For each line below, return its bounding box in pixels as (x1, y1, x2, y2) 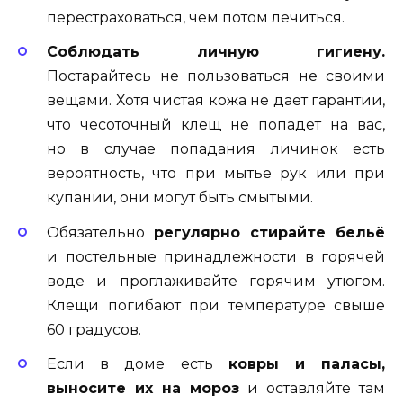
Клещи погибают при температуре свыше (47, 296, 385, 314)
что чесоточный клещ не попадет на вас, (47, 116, 385, 134)
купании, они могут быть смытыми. (47, 189, 313, 207)
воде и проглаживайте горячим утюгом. (47, 272, 385, 290)
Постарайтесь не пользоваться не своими (47, 67, 385, 85)
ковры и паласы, (228, 354, 386, 372)
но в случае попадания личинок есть (47, 140, 385, 158)
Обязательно (47, 223, 154, 241)
